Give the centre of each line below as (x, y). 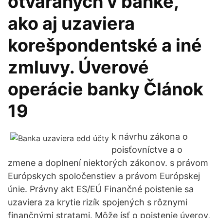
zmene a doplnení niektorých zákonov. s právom (108, 163)
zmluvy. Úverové (78, 67)
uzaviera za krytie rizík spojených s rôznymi (98, 202)
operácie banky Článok (106, 89)
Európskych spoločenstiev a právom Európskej (104, 176)
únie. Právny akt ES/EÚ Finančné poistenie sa (101, 189)
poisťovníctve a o (147, 150)
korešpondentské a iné (105, 45)
